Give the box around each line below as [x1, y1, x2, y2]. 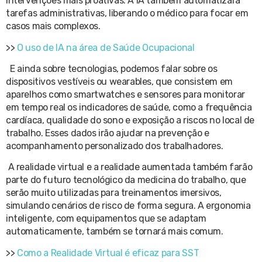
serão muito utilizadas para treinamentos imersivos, [6, 187, 222, 199]
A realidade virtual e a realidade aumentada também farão [8, 161, 253, 173]
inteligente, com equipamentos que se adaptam [6, 213, 206, 225]
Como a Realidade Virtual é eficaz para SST [16, 247, 199, 258]
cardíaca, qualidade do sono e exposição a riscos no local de [6, 114, 255, 126]
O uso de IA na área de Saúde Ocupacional [16, 42, 195, 53]
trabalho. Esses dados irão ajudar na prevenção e [6, 127, 209, 139]
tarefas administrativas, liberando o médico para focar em [6, 8, 249, 19]
